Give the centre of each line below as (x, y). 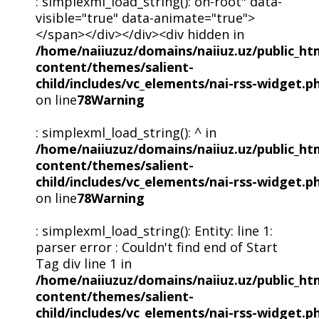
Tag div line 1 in (83, 264)
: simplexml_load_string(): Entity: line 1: (154, 231)
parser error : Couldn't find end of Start (156, 247)
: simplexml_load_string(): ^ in (126, 133)
